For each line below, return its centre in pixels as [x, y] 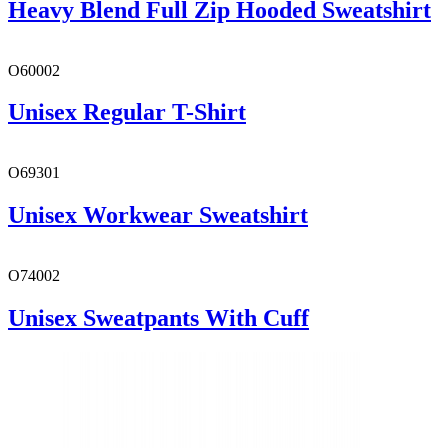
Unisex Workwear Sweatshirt [158, 215]
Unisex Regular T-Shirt [127, 112]
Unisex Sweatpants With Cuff [158, 318]
